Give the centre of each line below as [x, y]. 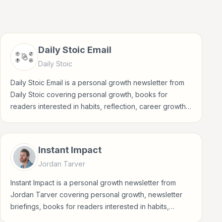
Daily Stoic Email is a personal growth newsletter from [97, 83]
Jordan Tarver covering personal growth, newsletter [96, 194]
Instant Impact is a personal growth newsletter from [93, 183]
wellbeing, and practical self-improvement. [80, 118]
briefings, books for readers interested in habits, [90, 206]
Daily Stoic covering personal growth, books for [89, 94]
